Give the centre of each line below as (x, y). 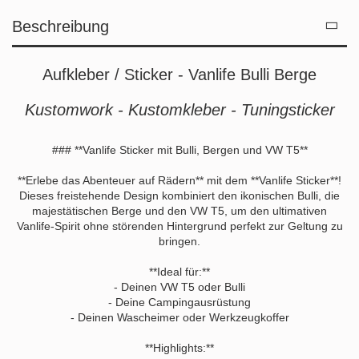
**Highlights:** (179, 347)
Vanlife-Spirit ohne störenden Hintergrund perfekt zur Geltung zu (179, 226)
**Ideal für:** (179, 271)
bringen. (179, 241)
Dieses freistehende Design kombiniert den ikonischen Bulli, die (179, 195)
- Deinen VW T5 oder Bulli (179, 286)
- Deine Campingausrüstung (179, 302)
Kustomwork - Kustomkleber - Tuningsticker (179, 109)
